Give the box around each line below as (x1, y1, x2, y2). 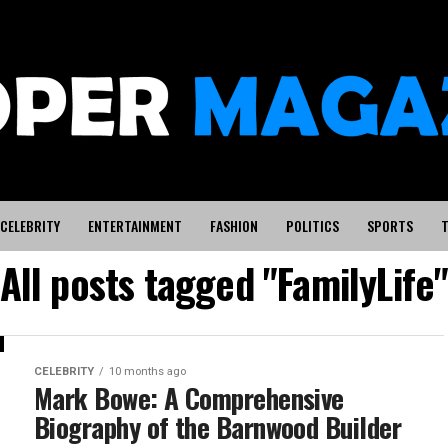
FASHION (209, 215, 258, 236)
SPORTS (366, 215, 413, 236)
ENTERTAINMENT (87, 215, 182, 236)
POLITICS (285, 215, 339, 236)
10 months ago (109, 365, 186, 378)
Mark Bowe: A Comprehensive (34, 378, 344, 418)
